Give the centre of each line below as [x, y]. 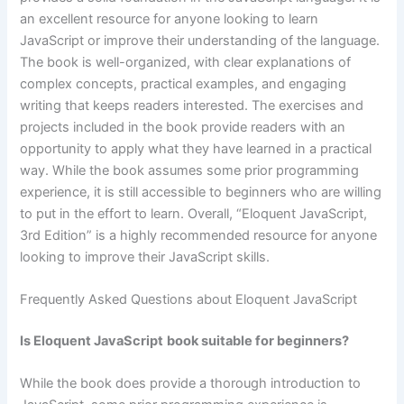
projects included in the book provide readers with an [183, 127]
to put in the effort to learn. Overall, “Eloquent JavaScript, [194, 213]
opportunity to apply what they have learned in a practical [196, 148]
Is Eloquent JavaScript [92, 340]
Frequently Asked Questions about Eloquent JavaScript [189, 300]
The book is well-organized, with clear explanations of [186, 62]
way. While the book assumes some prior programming [190, 170]
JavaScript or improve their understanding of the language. [200, 40]
